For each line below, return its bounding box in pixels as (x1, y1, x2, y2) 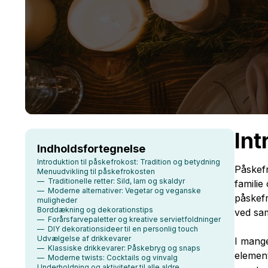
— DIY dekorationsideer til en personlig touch (37, 224, 198, 233)
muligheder (37, 196, 77, 205)
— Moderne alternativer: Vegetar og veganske (37, 186, 201, 195)
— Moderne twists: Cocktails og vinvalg (37, 253, 178, 262)
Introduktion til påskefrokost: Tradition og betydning (37, 157, 220, 166)
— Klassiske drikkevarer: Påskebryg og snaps (37, 243, 200, 252)
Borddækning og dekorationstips (37, 205, 153, 214)
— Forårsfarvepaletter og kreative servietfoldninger (37, 215, 221, 224)
